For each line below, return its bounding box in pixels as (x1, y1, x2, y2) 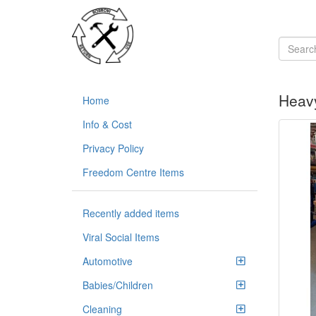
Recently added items (83, 206, 179, 220)
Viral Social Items (83, 230, 159, 244)
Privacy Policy (83, 141, 144, 155)
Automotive (83, 254, 133, 268)
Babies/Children (83, 278, 153, 292)
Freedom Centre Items (83, 165, 184, 179)
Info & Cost (83, 117, 132, 131)
